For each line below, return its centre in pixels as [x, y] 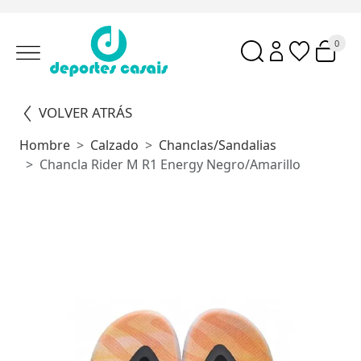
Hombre [45, 145]
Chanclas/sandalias [218, 145]
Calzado [114, 145]
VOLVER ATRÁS [85, 112]
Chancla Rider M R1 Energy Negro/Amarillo [170, 164]
